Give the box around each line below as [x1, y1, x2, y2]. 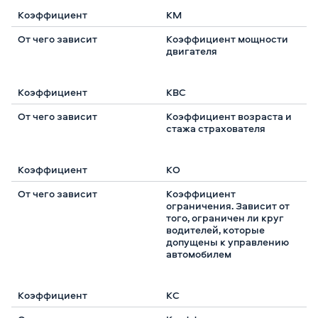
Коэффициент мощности [166, 31, 288, 45]
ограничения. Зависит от [166, 198, 290, 212]
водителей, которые [166, 222, 265, 236]
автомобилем [166, 246, 231, 261]
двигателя [166, 43, 217, 57]
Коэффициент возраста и [166, 109, 292, 123]
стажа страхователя [166, 121, 265, 135]
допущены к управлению [166, 234, 289, 248]
